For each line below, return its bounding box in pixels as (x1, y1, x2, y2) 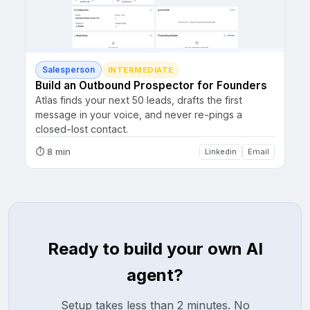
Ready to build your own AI (47, 239, 263, 259)
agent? (127, 265, 183, 286)
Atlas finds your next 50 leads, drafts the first (35, 94, 242, 107)
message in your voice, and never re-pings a (35, 109, 242, 121)
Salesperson (42, 65, 95, 75)
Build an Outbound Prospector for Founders (35, 79, 267, 93)
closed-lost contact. (35, 123, 128, 136)
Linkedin (205, 147, 237, 157)
